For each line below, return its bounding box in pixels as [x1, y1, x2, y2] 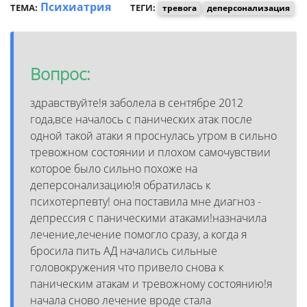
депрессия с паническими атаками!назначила [30, 210, 267, 225]
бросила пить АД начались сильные [30, 243, 217, 258]
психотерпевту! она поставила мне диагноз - [30, 193, 261, 209]
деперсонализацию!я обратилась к [30, 177, 210, 193]
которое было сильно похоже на [30, 160, 197, 176]
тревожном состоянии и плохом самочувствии [30, 144, 271, 160]
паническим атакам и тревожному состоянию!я [30, 275, 272, 291]
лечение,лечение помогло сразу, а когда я [30, 226, 247, 242]
